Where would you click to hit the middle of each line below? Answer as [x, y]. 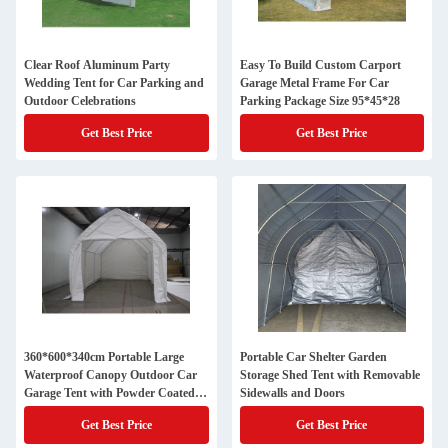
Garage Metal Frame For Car [314, 83]
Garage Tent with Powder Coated [109, 393]
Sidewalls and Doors [292, 393]
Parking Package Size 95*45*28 [319, 101]
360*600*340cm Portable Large [104, 357]
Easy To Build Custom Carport [320, 65]
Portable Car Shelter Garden [313, 357]
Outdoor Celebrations [80, 101]
